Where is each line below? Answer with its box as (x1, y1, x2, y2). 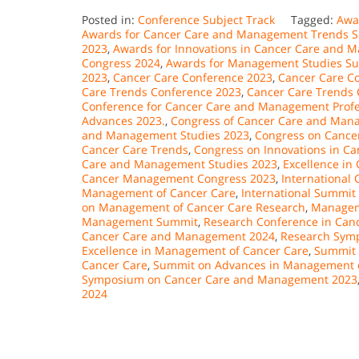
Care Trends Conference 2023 (82, 83, 241, 99)
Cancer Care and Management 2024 (82, 228, 275, 244)
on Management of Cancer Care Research (82, 199, 305, 215)
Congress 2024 (82, 54, 160, 71)
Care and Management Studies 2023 (82, 155, 277, 171)
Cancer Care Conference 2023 (113, 69, 272, 85)
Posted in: (82, 11, 138, 27)
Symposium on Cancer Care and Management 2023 (82, 271, 357, 287)
